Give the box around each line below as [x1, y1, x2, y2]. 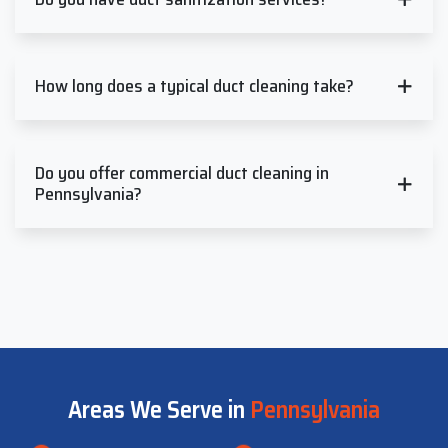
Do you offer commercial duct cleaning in [35, 158, 329, 187]
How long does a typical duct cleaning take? [35, 71, 354, 100]
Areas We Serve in [68, 390, 250, 429]
